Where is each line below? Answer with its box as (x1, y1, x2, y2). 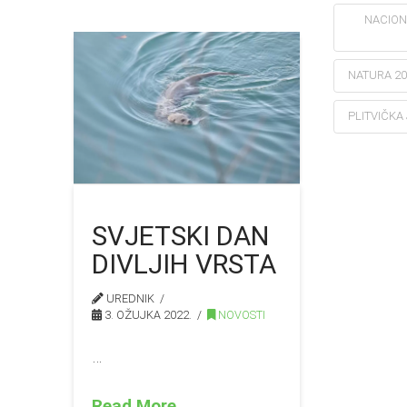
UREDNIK (104, 291, 155, 305)
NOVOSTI (215, 307, 266, 322)
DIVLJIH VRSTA (92, 247, 277, 280)
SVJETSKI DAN (92, 219, 270, 252)
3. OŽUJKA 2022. (102, 307, 193, 322)
